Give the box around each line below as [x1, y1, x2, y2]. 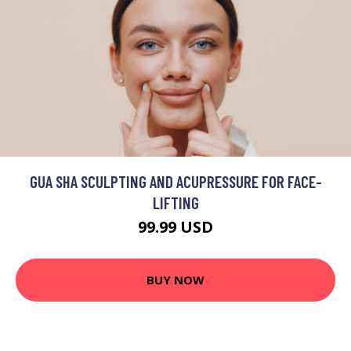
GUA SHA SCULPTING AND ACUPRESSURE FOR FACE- [29, 171, 322, 191]
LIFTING [152, 192, 199, 212]
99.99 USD [138, 215, 213, 237]
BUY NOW [147, 272, 204, 288]
